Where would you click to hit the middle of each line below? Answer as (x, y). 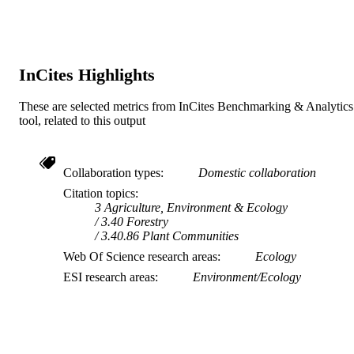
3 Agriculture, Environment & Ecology (191, 208)
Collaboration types (112, 173)
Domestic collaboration (257, 173)
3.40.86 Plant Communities (170, 236)
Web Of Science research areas (140, 257)
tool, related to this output (82, 121)
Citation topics (99, 194)
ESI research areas (109, 277)
